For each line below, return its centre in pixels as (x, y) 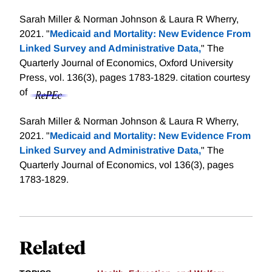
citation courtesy (215, 78)
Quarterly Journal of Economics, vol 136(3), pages (127, 165)
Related (53, 247)
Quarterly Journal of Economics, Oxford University (126, 63)
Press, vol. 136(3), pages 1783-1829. (100, 78)
